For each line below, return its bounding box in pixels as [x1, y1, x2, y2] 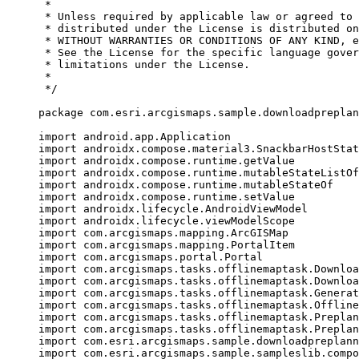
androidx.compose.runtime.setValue [77, 190, 295, 203]
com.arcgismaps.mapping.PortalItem [77, 238, 295, 251]
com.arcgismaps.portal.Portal [77, 250, 263, 263]
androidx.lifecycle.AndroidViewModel [77, 202, 308, 215]
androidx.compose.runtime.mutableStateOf [77, 178, 333, 191]
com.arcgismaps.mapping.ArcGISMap [77, 226, 288, 239]
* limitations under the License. [45, 58, 250, 71]
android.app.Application [77, 130, 231, 143]
